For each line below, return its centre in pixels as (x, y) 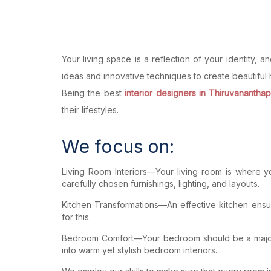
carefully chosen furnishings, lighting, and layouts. (161, 183)
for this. (76, 217)
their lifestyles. (90, 109)
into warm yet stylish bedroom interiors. (139, 250)
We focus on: (118, 146)
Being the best (93, 93)
